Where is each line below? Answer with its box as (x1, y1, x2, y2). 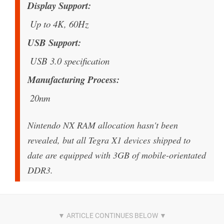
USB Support (27, 35, 78, 49)
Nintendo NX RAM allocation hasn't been (27, 118, 178, 131)
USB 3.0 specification (30, 54, 109, 67)
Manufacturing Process (27, 72, 116, 86)
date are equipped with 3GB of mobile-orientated (27, 148, 206, 161)
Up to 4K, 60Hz (30, 17, 88, 30)
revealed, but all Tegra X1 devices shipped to (27, 133, 190, 146)
